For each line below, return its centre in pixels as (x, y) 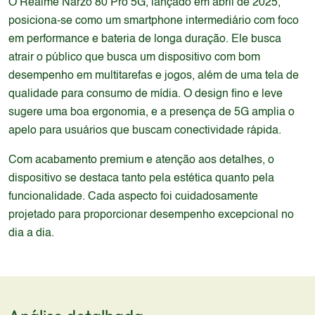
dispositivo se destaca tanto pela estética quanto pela (141, 179)
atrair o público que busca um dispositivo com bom (134, 58)
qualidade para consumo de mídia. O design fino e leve (146, 94)
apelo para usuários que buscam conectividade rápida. (145, 131)
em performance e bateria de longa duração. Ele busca (145, 39)
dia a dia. (31, 233)
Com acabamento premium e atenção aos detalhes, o (141, 160)
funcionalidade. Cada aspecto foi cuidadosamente (133, 197)
